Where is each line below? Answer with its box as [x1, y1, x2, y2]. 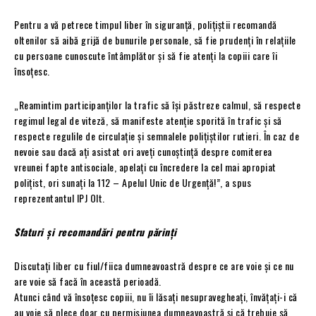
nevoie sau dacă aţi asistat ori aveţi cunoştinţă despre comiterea [14, 143, 272, 159]
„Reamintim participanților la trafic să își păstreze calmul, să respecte [14, 97, 300, 112]
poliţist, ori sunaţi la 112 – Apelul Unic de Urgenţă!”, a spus [14, 174, 251, 190]
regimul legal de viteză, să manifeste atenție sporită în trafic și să [14, 112, 282, 128]
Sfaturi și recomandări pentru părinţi [14, 224, 177, 239]
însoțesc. [14, 63, 50, 78]
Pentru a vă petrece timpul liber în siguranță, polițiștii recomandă [14, 16, 277, 32]
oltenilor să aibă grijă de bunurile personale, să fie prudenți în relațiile [14, 32, 296, 47]
